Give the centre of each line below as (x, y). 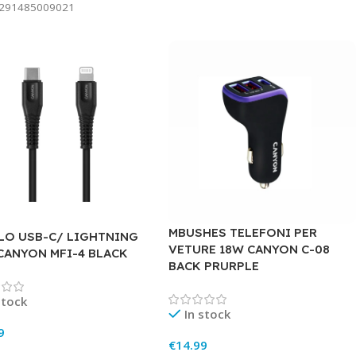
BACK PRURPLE (214, 265)
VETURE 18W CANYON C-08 (250, 249)
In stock (207, 313)
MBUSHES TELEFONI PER (243, 232)
